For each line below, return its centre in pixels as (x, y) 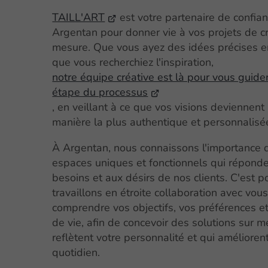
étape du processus (100, 92)
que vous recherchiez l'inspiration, (133, 63)
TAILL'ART (79, 18)
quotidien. (76, 253)
